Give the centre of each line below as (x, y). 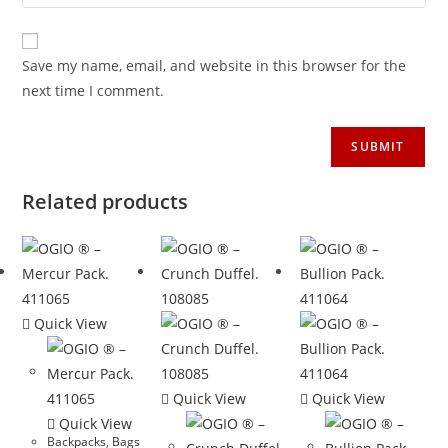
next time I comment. (93, 90)
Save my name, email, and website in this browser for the (214, 65)
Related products (105, 201)
